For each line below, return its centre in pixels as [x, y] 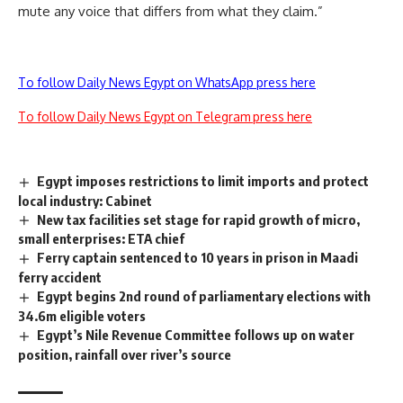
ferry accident [60, 278]
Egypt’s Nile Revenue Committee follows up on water [196, 335]
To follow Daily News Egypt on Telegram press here [165, 116]
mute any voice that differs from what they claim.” [170, 11]
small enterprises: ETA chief [101, 239]
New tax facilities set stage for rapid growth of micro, [199, 219]
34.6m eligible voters [82, 316]
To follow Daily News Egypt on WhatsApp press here [167, 82]
